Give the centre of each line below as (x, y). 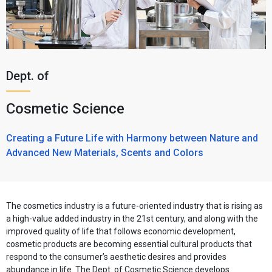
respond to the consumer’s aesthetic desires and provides (116, 257)
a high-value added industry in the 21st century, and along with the (132, 219)
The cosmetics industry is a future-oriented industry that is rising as (134, 206)
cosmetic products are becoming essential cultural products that (129, 244)
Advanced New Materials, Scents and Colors (105, 152)
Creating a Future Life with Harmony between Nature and (132, 138)
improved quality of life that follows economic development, (121, 231)
